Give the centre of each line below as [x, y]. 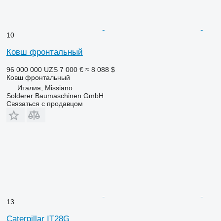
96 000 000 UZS [32, 69]
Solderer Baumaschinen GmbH [55, 95]
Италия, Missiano [45, 88]
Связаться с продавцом [44, 103]
